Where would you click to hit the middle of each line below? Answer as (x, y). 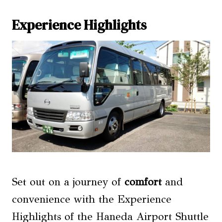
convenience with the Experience (92, 199)
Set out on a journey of (68, 182)
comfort (143, 182)
